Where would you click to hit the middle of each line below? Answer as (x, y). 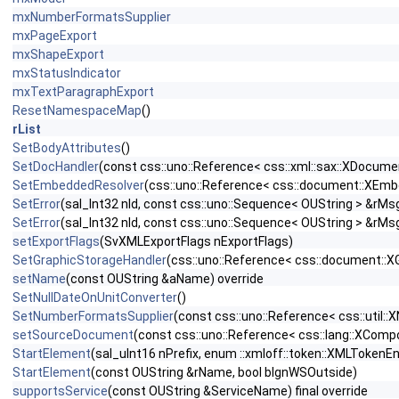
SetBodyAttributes (67, 148)
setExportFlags (56, 241)
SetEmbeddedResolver (78, 185)
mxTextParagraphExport (83, 92)
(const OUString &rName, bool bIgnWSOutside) (224, 372)
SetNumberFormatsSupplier (93, 316)
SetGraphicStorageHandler (90, 260)
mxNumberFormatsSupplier (92, 17)
